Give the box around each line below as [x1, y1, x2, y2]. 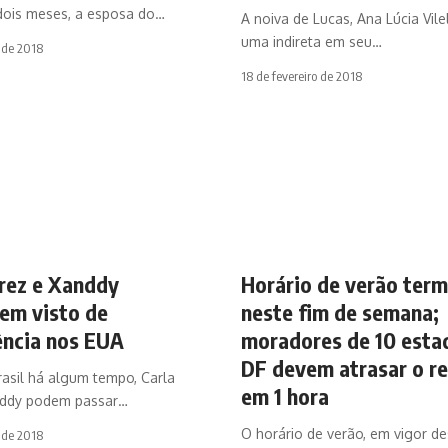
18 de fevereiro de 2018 [240, 67, 362, 84]
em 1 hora [240, 381, 329, 410]
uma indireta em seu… [240, 32, 382, 50]
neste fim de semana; [240, 297, 439, 326]
